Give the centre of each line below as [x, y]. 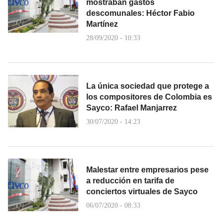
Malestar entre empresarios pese [147, 169]
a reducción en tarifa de [130, 180]
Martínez [102, 24]
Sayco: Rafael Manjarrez [132, 108]
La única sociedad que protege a [148, 86]
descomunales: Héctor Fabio [140, 13]
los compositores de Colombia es [149, 97]
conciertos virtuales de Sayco [142, 191]
